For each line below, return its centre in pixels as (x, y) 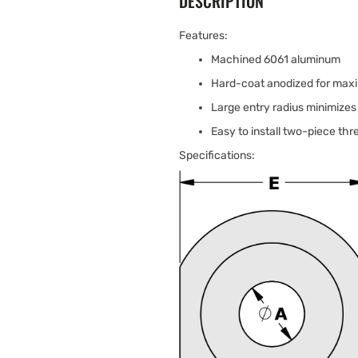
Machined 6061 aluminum (276, 60)
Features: (203, 36)
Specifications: (217, 155)
